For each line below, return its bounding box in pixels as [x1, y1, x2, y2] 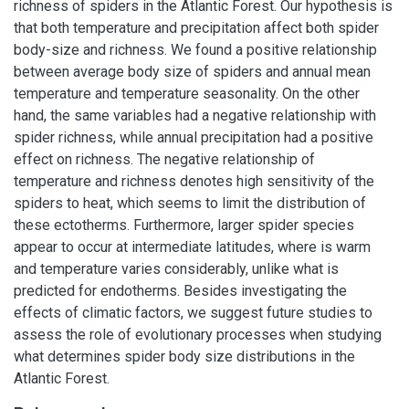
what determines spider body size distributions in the [14, 348, 355, 365]
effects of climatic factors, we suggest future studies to [14, 304, 372, 321]
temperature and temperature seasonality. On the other [14, 85, 360, 102]
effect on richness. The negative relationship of [14, 151, 315, 168]
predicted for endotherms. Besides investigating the [14, 282, 347, 299]
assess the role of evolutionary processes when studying [14, 326, 382, 343]
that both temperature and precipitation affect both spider [14, 19, 379, 37]
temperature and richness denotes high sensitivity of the [14, 173, 374, 190]
